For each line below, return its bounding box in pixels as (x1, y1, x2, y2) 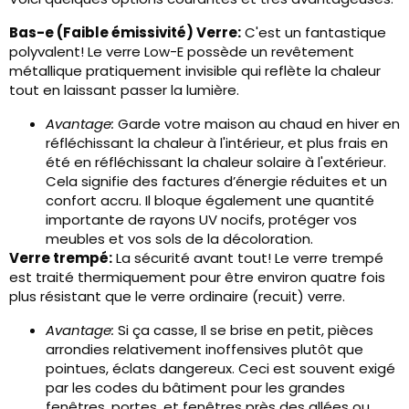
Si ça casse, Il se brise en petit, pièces (114, 320, 373, 340)
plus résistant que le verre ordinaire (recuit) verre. (9, 287, 345, 306)
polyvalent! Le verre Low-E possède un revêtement (9, 42, 354, 61)
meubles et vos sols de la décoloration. (46, 229, 313, 248)
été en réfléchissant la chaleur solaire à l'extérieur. (46, 152, 386, 172)
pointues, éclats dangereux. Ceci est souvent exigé (46, 359, 395, 378)
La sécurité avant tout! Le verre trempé (112, 248, 383, 267)
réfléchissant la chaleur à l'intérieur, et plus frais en (46, 133, 388, 152)
